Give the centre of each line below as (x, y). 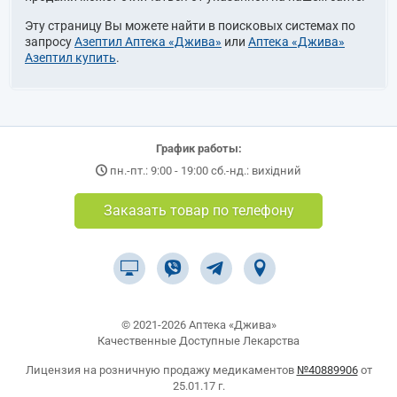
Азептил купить (70, 58)
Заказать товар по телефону (198, 211)
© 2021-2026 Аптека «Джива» (198, 325)
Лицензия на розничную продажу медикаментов (161, 370)
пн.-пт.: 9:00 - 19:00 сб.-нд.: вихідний (206, 171)
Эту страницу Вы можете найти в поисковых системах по (190, 26)
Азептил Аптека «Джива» (148, 42)
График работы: (198, 149)
